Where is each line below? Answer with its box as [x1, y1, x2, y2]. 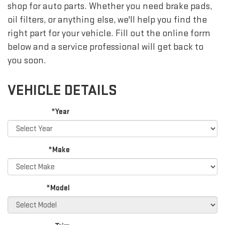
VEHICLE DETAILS [8, 81, 117, 100]
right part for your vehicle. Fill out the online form [8, 28, 210, 40]
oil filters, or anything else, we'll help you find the [8, 14, 207, 26]
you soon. [8, 55, 46, 67]
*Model [46, 183, 70, 193]
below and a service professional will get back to [8, 41, 203, 53]
